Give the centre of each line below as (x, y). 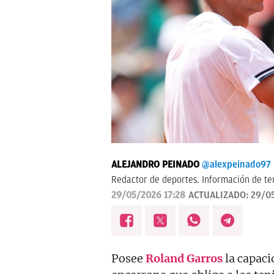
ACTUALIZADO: (220, 195)
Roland (165, 258)
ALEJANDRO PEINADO (155, 165)
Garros (205, 258)
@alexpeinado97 (236, 165)
